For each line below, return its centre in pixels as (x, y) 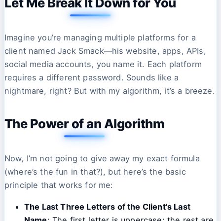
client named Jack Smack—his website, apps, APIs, (105, 51)
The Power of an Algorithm (85, 123)
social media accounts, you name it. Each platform (103, 64)
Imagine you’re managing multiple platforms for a (100, 38)
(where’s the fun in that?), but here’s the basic (95, 172)
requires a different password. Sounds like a (92, 78)
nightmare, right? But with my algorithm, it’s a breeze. (110, 91)
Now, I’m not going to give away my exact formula (102, 159)
